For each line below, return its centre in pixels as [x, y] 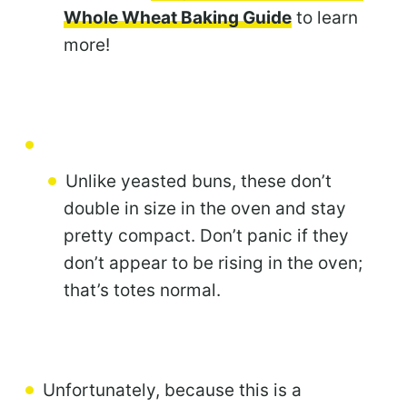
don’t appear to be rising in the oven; [213, 263]
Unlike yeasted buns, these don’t [199, 181]
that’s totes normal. [142, 290]
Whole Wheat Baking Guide [178, 17]
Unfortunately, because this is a [172, 390]
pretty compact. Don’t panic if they [206, 235]
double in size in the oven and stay [205, 208]
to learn [325, 17]
